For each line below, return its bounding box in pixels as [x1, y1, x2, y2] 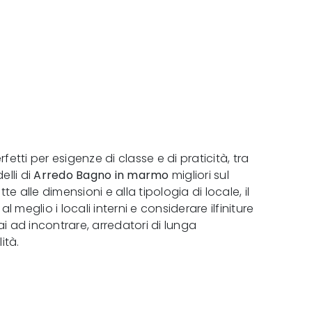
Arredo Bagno [33, 166, 112, 183]
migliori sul [169, 166, 229, 183]
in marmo [114, 166, 169, 183]
